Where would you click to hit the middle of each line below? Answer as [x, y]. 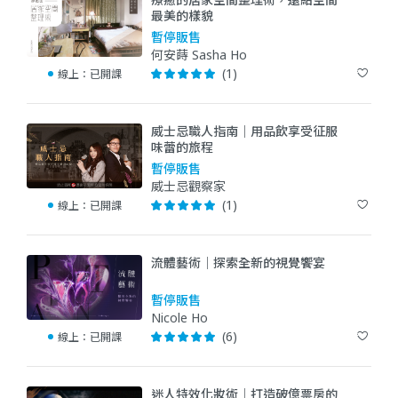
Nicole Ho [179, 317]
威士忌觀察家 [188, 186]
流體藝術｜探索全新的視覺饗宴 [238, 262]
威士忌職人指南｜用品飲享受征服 [244, 131]
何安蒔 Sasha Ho [199, 54]
